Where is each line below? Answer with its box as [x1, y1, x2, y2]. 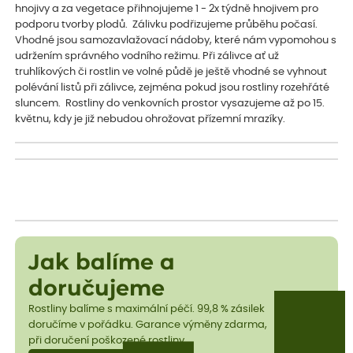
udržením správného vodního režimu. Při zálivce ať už [15, 50, 280, 61]
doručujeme [28, 278, 165, 300]
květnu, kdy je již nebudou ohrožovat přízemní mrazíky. [15, 113, 286, 124]
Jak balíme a [28, 252, 175, 274]
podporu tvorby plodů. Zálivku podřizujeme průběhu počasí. [15, 19, 318, 30]
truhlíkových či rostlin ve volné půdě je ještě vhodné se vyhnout [15, 66, 328, 77]
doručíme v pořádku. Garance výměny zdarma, [28, 320, 267, 331]
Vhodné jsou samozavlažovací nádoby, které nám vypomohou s [15, 35, 337, 46]
